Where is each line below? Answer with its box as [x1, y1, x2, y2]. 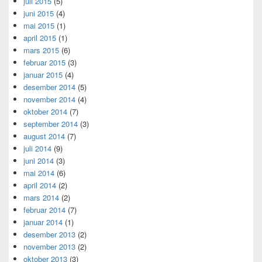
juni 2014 [23, 155, 54, 167]
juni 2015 [23, 8, 54, 19]
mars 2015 [23, 44, 59, 56]
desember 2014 [23, 81, 75, 93]
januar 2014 [23, 216, 63, 228]
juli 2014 [23, 143, 51, 154]
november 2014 [23, 94, 75, 105]
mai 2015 [23, 20, 54, 32]
